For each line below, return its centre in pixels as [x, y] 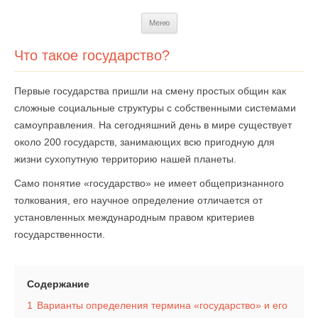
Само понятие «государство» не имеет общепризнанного [149, 183]
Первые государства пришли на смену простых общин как [150, 91]
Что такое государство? [92, 55]
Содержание [58, 284]
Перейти [197, 18]
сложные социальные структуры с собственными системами [155, 108]
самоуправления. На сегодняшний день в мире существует [153, 125]
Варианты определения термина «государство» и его [162, 305]
